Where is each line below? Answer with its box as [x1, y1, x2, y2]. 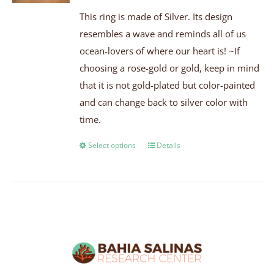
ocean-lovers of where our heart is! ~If [80, 45, 240, 57]
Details [157, 140, 181, 151]
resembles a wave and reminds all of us [80, 28, 246, 40]
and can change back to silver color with [80, 96, 248, 109]
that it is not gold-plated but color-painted [80, 79, 256, 92]
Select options [88, 140, 136, 151]
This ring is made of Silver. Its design [80, 10, 233, 23]
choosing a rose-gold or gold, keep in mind [80, 62, 260, 75]
